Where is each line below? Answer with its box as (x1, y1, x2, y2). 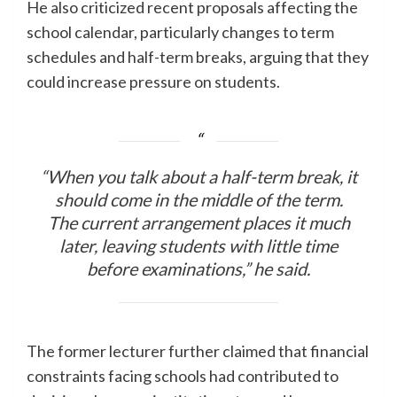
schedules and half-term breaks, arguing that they (27, 46, 369, 66)
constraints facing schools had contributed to (27, 366, 339, 386)
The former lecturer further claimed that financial (27, 341, 369, 362)
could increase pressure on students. (27, 71, 280, 91)
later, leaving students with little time (59, 234, 338, 256)
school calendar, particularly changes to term (27, 21, 334, 42)
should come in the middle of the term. (54, 188, 343, 210)
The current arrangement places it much (47, 211, 350, 233)
